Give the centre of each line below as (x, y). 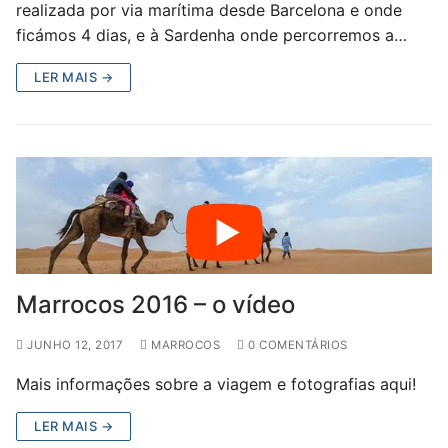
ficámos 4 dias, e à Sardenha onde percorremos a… (211, 35)
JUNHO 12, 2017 (75, 344)
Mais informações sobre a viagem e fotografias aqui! (216, 383)
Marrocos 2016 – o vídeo (155, 304)
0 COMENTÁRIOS (296, 344)
